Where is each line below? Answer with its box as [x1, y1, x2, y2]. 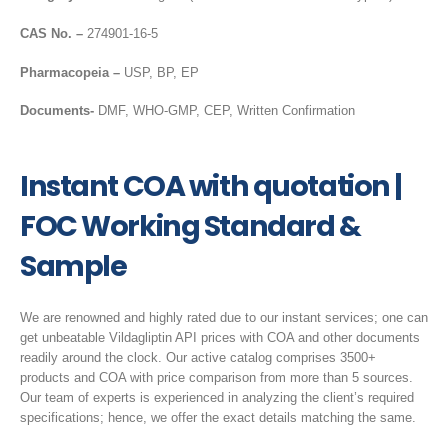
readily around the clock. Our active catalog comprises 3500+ [20, 350, 376, 366]
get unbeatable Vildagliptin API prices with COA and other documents [20, 330, 420, 346]
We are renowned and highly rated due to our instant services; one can [20, 310, 428, 326]
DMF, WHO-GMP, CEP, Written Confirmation [94, 103, 355, 119]
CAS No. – [20, 26, 83, 41]
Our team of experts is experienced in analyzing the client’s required [20, 390, 414, 406]
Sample [20, 246, 127, 287]
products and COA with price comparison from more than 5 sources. [20, 370, 413, 386]
